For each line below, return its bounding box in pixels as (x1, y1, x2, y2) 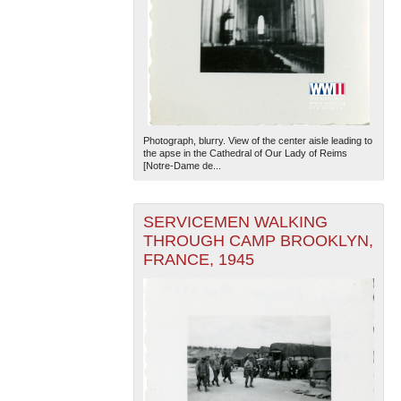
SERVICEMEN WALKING (142, 213, 328, 232)
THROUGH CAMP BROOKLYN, (142, 232, 373, 251)
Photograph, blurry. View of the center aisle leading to (142, 135, 372, 147)
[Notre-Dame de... (142, 160, 221, 172)
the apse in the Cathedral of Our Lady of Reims (142, 148, 347, 159)
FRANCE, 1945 (142, 251, 254, 269)
